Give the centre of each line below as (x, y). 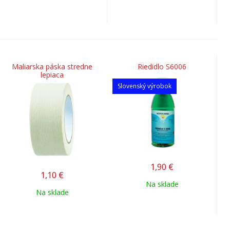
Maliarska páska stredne (52, 66)
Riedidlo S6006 (162, 66)
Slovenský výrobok (145, 86)
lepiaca (52, 75)
